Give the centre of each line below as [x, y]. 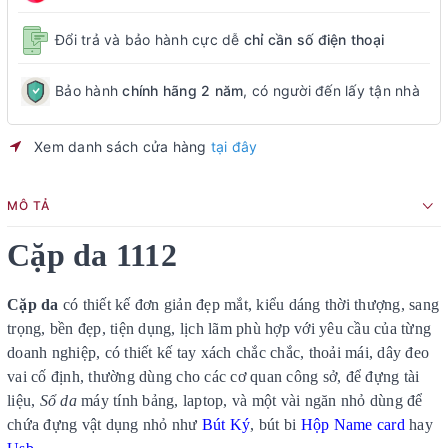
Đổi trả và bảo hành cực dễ [149, 40]
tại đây [234, 146]
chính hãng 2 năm [183, 91]
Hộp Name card [354, 424]
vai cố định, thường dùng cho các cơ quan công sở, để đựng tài [213, 376]
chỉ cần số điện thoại [313, 40]
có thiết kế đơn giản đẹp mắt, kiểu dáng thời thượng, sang [248, 304]
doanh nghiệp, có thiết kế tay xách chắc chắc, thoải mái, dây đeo [218, 352]
